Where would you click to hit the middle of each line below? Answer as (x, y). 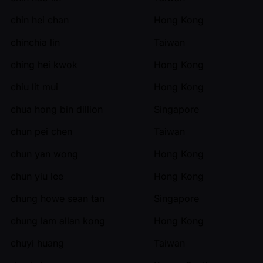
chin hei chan (40, 20)
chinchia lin (35, 42)
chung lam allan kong (58, 220)
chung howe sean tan (58, 198)
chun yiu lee (37, 176)
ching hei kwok (44, 64)
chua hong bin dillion (57, 109)
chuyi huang (37, 243)
